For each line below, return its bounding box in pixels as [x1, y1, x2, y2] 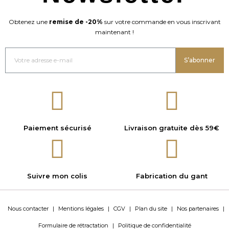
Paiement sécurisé [23, 123, 91, 132]
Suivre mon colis [27, 171, 87, 180]
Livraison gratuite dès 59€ [124, 123, 219, 132]
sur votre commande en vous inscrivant [102, 17, 221, 26]
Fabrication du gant [136, 171, 208, 180]
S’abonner [184, 56, 216, 64]
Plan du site [134, 204, 167, 212]
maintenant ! [95, 28, 134, 36]
